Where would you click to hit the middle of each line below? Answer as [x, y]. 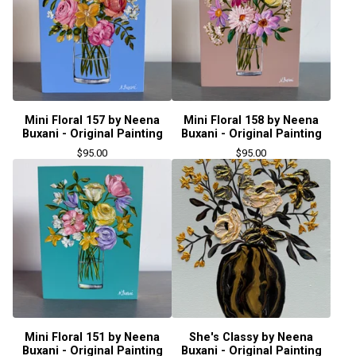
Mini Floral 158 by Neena [251, 120]
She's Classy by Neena [251, 337]
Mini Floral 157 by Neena [92, 120]
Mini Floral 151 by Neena [92, 337]
